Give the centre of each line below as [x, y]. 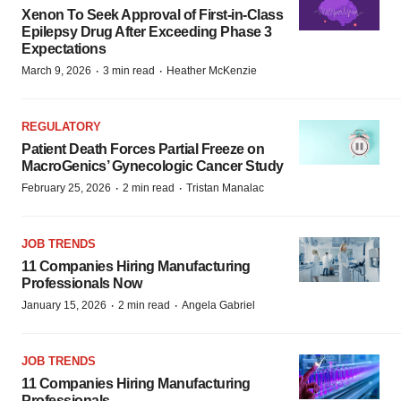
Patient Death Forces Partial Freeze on [143, 149]
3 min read [129, 70]
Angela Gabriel [218, 305]
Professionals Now [82, 283]
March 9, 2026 [56, 70]
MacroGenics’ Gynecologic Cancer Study [153, 166]
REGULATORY [61, 126]
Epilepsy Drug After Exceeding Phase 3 [147, 31]
